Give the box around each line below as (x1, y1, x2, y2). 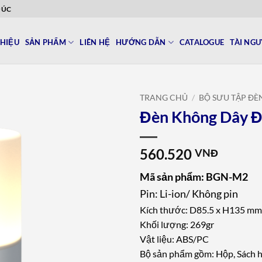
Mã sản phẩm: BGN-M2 (140, 170, 248, 183)
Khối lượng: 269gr (140, 218, 214, 230)
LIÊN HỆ (80, 37, 111, 47)
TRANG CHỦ (140, 93, 188, 102)
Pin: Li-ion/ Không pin (140, 187, 238, 200)
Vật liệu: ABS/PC (140, 233, 209, 244)
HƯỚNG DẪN (116, 37, 166, 47)
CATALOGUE (179, 37, 225, 47)
